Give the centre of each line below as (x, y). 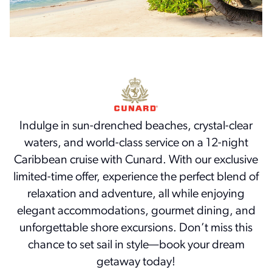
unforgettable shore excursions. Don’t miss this (136, 229)
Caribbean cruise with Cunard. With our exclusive (136, 161)
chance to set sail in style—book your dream (136, 246)
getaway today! (136, 263)
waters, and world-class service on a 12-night (136, 144)
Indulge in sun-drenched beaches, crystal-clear (136, 127)
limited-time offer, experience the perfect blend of (136, 178)
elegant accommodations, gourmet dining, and (136, 212)
